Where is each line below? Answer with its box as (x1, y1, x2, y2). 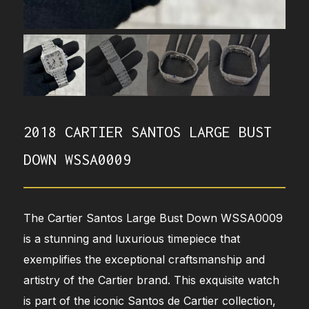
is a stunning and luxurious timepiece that (23, 231, 241, 246)
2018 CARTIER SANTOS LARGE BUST (23, 122, 272, 141)
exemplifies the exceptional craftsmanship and (23, 252, 266, 266)
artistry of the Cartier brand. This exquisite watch (23, 272, 280, 287)
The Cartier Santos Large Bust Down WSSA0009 (23, 210, 283, 225)
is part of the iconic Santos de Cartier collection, (23, 293, 277, 308)
